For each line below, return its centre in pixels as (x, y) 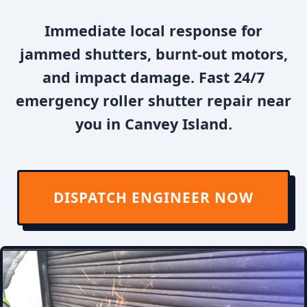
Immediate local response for (153, 30)
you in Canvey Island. (153, 124)
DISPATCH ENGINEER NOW (153, 197)
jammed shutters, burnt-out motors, (153, 54)
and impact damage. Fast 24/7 (153, 77)
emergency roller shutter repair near (153, 100)
